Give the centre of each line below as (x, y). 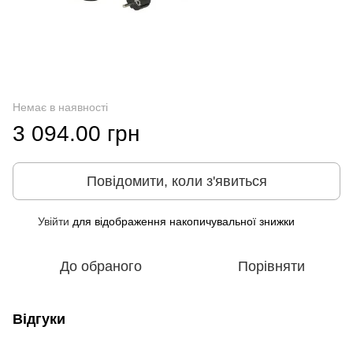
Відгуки (39, 319)
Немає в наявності (60, 107)
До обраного (101, 266)
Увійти (54, 221)
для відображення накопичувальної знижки (182, 221)
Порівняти (271, 266)
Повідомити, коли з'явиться (176, 181)
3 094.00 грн (76, 133)
